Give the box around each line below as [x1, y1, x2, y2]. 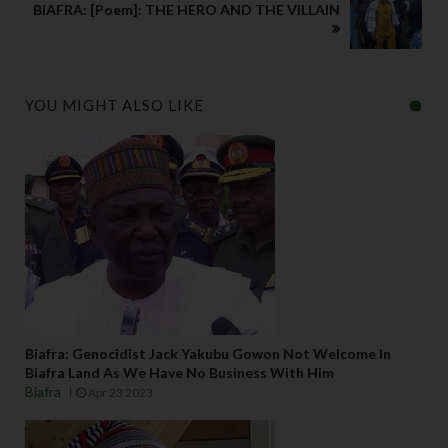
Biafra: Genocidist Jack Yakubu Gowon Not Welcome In [25, 345, 391, 363]
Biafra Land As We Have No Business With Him [25, 364, 334, 382]
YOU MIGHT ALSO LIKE [25, 96, 204, 115]
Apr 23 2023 [86, 385, 153, 401]
